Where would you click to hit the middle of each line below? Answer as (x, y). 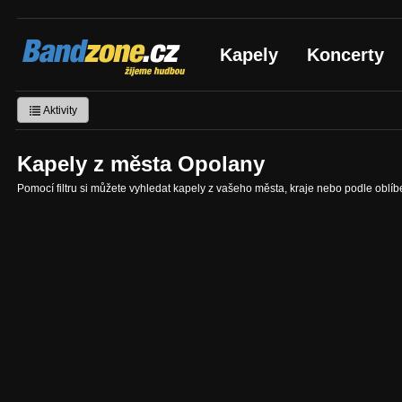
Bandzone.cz (79, 44)
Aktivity (59, 110)
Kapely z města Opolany (141, 164)
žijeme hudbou (75, 61)
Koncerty (345, 55)
